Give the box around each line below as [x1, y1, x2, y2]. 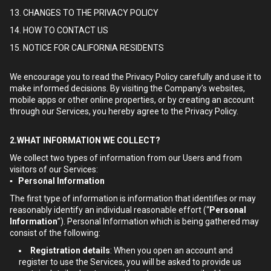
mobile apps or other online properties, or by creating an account [10, 95, 254, 105]
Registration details [30, 246, 110, 255]
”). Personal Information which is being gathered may [57, 217, 259, 226]
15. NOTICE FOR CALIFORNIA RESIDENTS [10, 43, 164, 53]
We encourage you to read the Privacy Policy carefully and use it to [10, 72, 261, 82]
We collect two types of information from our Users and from [10, 153, 242, 163]
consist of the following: [10, 228, 100, 238]
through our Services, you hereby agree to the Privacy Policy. [10, 106, 238, 116]
